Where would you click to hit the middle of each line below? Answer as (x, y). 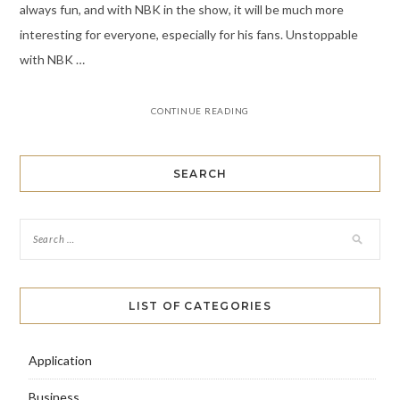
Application (60, 360)
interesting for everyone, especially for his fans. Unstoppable (188, 34)
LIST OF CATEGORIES (200, 305)
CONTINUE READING (200, 110)
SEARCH (200, 173)
